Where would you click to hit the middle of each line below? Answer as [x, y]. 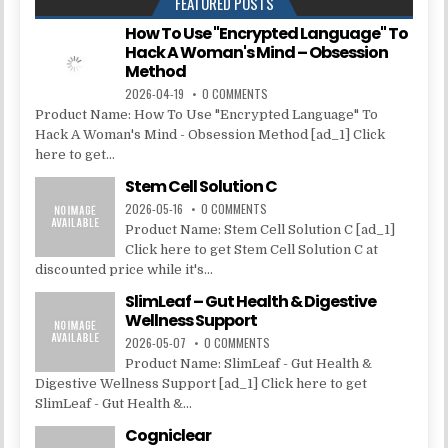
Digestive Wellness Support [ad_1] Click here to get [201, 383]
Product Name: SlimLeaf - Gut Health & [249, 363]
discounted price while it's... [124, 269]
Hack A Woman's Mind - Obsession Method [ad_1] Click [210, 134]
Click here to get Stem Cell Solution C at [252, 249]
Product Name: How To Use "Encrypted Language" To [207, 114]
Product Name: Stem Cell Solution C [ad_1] [260, 229]
